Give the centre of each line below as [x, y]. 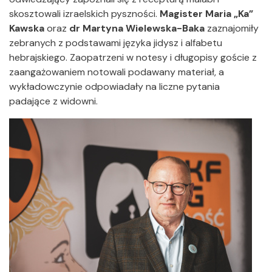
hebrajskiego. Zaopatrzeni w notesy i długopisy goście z [133, 58]
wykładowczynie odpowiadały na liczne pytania [114, 87]
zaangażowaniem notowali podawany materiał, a [117, 72]
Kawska [27, 29]
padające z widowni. [53, 101]
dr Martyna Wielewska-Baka [137, 29]
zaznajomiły [232, 29]
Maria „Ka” [229, 14]
